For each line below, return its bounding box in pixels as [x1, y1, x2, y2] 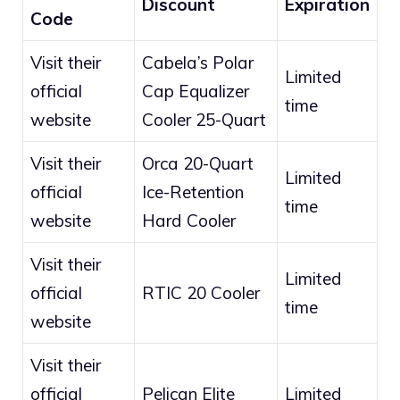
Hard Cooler [142, 210, 236, 232]
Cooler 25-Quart [142, 109, 266, 131]
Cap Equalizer [142, 80, 249, 103]
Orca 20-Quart [142, 153, 254, 175]
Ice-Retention [142, 181, 244, 204]
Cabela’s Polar [142, 52, 254, 74]
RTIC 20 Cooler [142, 282, 260, 304]
